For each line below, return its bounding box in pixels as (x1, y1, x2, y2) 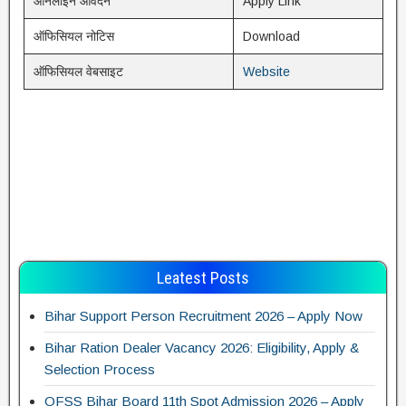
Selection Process (44, 362, 155, 377)
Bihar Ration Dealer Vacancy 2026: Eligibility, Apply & (44, 340, 359, 355)
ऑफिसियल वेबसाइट (33, 64, 123, 79)
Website (242, 64, 290, 79)
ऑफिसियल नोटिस (33, 29, 114, 43)
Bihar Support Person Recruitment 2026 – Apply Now (44, 308, 362, 324)
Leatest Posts (157, 268, 249, 287)
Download (242, 29, 300, 43)
